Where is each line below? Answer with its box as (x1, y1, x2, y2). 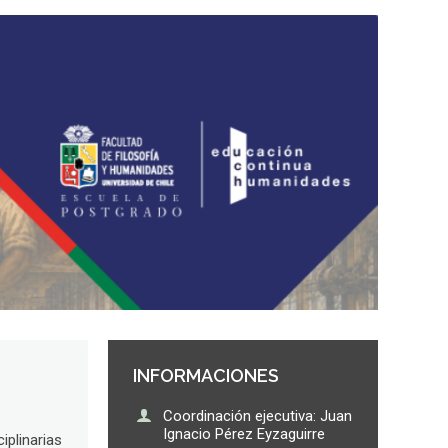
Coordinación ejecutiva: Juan (162, 407, 352, 426)
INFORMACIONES (132, 365, 279, 387)
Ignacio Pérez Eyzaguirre (162, 425, 325, 444)
